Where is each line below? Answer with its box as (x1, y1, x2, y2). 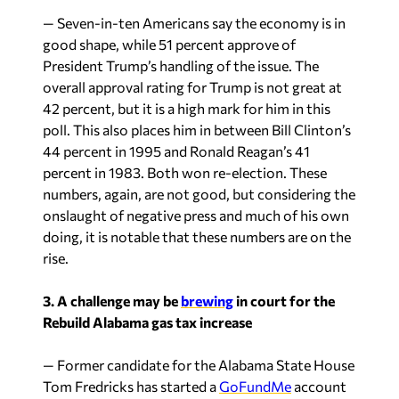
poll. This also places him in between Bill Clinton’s (43, 121, 351, 138)
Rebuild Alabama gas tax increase (43, 313, 252, 330)
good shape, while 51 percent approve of (43, 36, 296, 53)
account (291, 378, 346, 395)
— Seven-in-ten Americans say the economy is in (43, 14, 346, 31)
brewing (181, 292, 233, 309)
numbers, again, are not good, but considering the (43, 185, 355, 202)
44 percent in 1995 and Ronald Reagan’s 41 (43, 142, 310, 159)
